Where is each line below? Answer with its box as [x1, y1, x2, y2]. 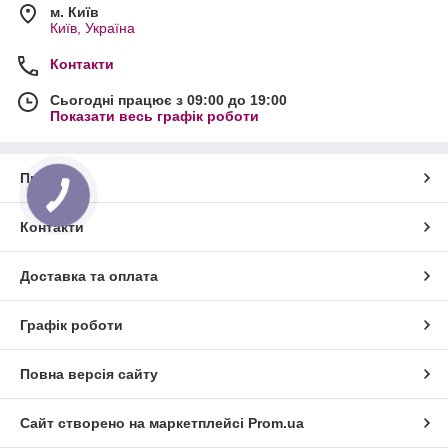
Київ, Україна [50, 20, 135, 36]
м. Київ [50, 4, 99, 20]
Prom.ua [248, 415, 304, 431]
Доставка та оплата [20, 268, 158, 284]
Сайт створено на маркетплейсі [20, 415, 248, 431]
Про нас [20, 170, 76, 186]
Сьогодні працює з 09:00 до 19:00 [50, 92, 287, 108]
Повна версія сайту [20, 366, 158, 382]
